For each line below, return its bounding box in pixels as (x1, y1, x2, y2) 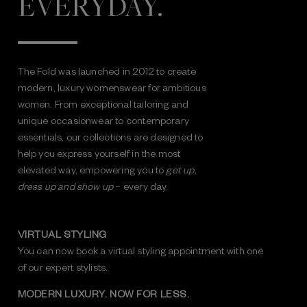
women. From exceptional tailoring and (17, 97, 189, 110)
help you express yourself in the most (17, 146, 181, 159)
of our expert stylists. (17, 260, 108, 273)
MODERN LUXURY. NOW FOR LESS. (17, 286, 190, 299)
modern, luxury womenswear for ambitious (17, 80, 206, 93)
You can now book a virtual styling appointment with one (17, 243, 264, 256)
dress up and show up (17, 179, 114, 192)
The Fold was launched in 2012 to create (17, 64, 196, 77)
